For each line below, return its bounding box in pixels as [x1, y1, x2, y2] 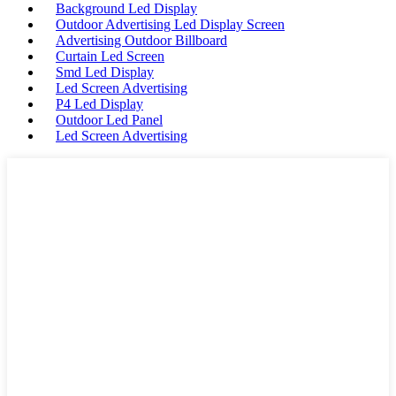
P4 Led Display [56, 96, 143, 112]
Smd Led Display [56, 65, 154, 80]
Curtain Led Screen [56, 49, 164, 65]
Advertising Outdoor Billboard [56, 33, 227, 49]
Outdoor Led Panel [56, 112, 163, 128]
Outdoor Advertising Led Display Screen [56, 17, 285, 33]
